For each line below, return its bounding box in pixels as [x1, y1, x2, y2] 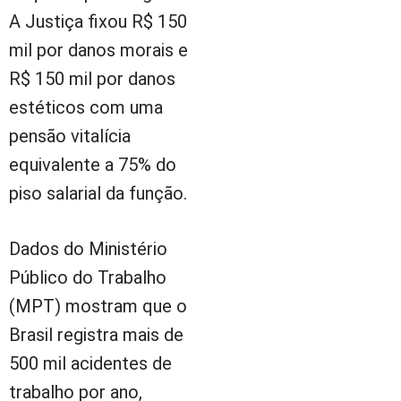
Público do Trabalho [9, 266, 166, 288]
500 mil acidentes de [9, 352, 172, 374]
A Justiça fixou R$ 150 [9, 10, 187, 32]
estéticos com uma [9, 96, 163, 118]
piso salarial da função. [9, 182, 187, 204]
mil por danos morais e [9, 38, 188, 61]
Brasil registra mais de [9, 323, 183, 346]
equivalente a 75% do [9, 153, 176, 175]
